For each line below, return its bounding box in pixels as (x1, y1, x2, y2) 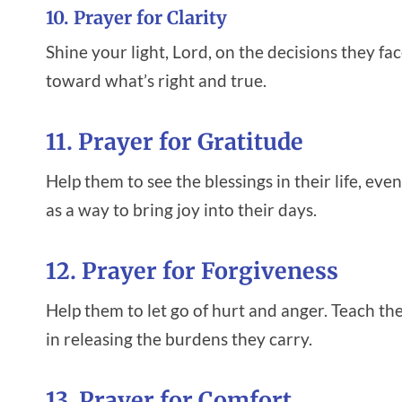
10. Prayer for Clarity (46, 5, 227, 29)
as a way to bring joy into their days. (46, 198, 317, 220)
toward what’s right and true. (46, 69, 267, 91)
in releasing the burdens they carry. (46, 328, 312, 349)
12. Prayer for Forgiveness (46, 257, 338, 286)
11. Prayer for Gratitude (46, 127, 303, 157)
